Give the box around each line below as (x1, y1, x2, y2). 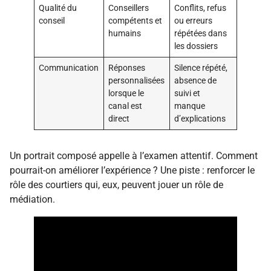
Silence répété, (174, 63, 228, 74)
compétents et (108, 16, 163, 27)
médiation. (10, 194, 55, 206)
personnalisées (108, 76, 165, 87)
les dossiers (174, 41, 218, 52)
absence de (174, 76, 217, 87)
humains (108, 28, 142, 39)
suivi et (174, 88, 201, 99)
